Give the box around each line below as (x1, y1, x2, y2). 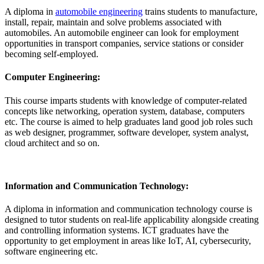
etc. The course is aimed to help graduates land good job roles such (5, 116, 253, 127)
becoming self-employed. (5, 49, 98, 60)
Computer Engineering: (5, 72, 100, 82)
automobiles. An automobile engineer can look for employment (5, 28, 239, 38)
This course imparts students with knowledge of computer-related (5, 95, 247, 105)
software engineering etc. (5, 246, 98, 257)
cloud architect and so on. (5, 137, 100, 148)
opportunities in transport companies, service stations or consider (5, 38, 243, 49)
